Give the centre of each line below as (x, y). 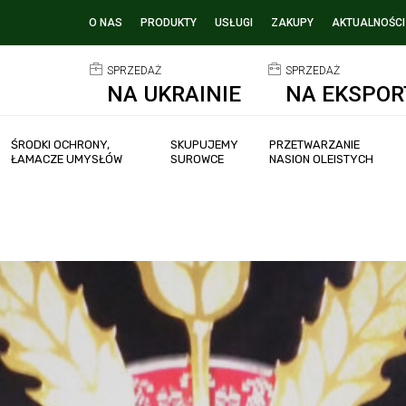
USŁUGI (234, 23)
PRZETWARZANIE (314, 145)
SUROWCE (198, 159)
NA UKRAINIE (174, 94)
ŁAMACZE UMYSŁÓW (67, 159)
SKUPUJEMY (205, 145)
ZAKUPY (292, 23)
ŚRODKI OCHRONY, (61, 145)
